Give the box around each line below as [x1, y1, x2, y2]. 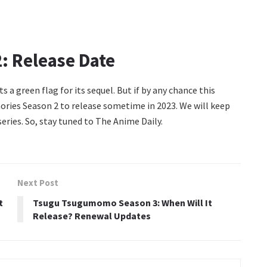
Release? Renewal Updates [33, 209, 151, 222]
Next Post [17, 176, 58, 188]
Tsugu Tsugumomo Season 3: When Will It [33, 196, 212, 209]
